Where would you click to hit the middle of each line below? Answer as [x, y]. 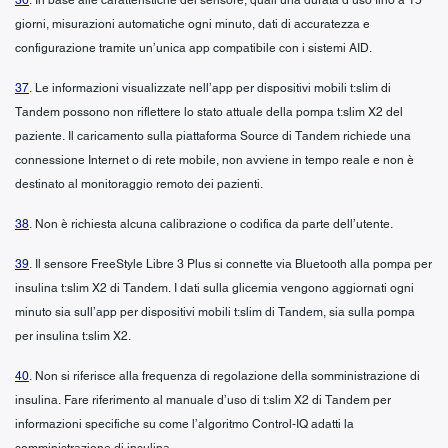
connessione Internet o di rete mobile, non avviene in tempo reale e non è [214, 159]
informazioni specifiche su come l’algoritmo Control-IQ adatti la [184, 423]
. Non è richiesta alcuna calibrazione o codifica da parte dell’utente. [211, 223]
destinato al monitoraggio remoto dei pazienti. [139, 183]
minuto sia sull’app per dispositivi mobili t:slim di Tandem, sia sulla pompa [215, 311]
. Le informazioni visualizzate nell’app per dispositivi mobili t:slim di [210, 87]
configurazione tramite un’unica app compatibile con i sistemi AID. [193, 47]
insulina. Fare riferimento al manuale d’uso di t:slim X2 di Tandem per [203, 399]
